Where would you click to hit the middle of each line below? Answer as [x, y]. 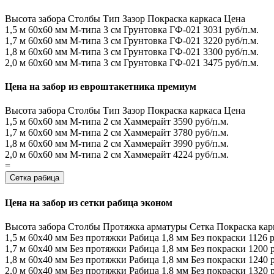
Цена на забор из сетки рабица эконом [89, 202]
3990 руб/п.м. [201, 144]
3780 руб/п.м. [201, 133]
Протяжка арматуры [145, 226]
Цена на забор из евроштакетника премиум [101, 87]
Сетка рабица [35, 178]
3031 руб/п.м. [231, 29]
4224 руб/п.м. [201, 155]
